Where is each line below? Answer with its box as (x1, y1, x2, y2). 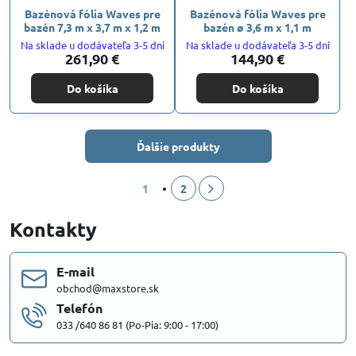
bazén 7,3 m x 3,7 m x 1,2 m (24, 19, 161, 34)
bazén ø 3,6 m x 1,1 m (203, 19, 311, 34)
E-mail (56, 262, 95, 280)
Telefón (56, 299, 103, 316)
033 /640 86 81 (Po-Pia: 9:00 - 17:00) (56, 317, 219, 331)
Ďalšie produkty (136, 138, 220, 153)
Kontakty (10, 215, 97, 242)
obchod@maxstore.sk (56, 281, 159, 295)
